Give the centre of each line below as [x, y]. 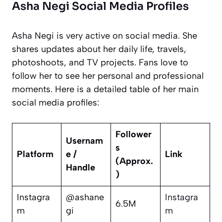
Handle [81, 167]
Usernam [84, 140]
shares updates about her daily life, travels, [99, 49]
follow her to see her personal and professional [108, 76]
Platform [35, 154]
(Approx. [134, 161]
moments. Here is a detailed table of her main [105, 89]
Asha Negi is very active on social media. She [105, 35]
